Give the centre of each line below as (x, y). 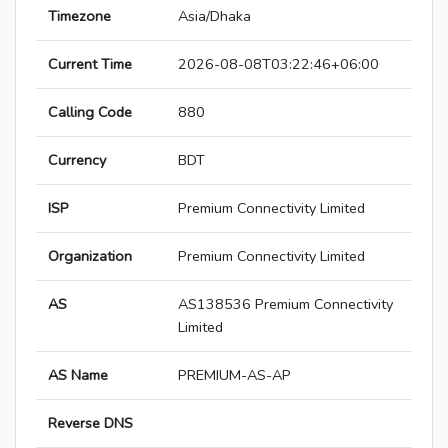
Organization (90, 256)
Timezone (79, 16)
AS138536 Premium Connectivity (285, 304)
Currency (77, 160)
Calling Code (90, 112)
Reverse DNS (90, 423)
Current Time (90, 64)
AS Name (78, 375)
